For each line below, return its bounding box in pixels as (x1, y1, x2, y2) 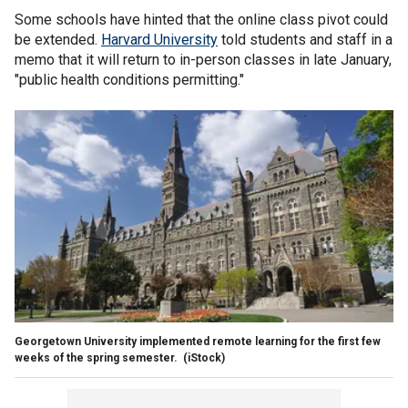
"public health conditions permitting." (15, 70, 244, 88)
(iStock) (183, 351, 225, 364)
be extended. (15, 30, 101, 48)
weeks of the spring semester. (15, 351, 180, 364)
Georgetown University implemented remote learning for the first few (15, 334, 381, 348)
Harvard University (101, 30, 218, 48)
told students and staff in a (218, 30, 393, 48)
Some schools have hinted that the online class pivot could (15, 10, 388, 28)
